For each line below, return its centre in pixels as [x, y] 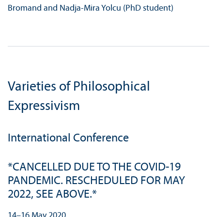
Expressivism [44, 107]
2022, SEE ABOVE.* [52, 195]
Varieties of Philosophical [79, 87]
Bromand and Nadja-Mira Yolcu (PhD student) [91, 9]
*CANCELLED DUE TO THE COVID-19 [94, 168]
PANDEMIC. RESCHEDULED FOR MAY [96, 181]
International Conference [68, 139]
